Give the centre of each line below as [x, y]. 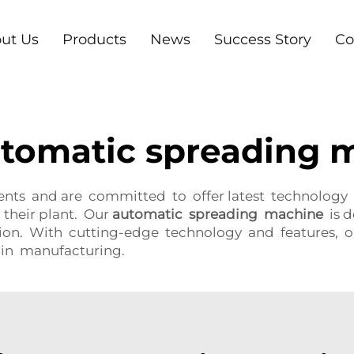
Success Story [262, 40]
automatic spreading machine [218, 214]
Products [94, 40]
